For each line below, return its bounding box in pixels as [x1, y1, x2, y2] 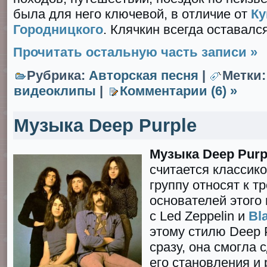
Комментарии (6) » [120, 83, 237, 98]
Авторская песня [89, 68, 198, 83]
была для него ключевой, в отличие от [13, 7, 251, 21]
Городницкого [13, 22, 103, 37]
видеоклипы [14, 83, 96, 98]
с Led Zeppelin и [150, 209, 249, 223]
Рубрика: [27, 68, 89, 83]
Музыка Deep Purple [14, 115, 197, 135]
